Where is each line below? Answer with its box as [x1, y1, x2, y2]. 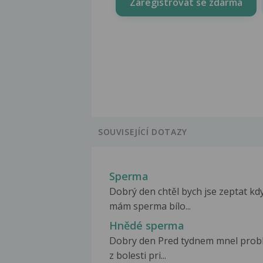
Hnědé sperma [109, 218, 184, 233]
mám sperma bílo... [109, 200, 191, 213]
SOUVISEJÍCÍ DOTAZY [98, 126, 187, 138]
